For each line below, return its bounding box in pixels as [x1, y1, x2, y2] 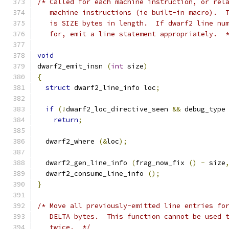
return [54, 116, 78, 124]
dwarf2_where [37, 137, 99, 146]
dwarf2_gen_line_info [37, 158, 131, 167]
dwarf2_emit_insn [37, 62, 107, 71]
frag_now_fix [135, 158, 189, 167]
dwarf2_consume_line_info [37, 169, 148, 178]
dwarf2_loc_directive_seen [66, 105, 172, 113]
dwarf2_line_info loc [70, 83, 156, 92]
